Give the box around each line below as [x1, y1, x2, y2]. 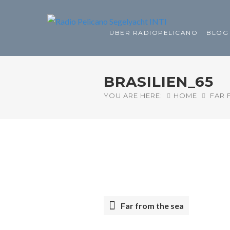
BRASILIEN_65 [104, 72, 214, 90]
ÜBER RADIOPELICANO [109, 29, 198, 37]
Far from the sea [118, 200, 184, 210]
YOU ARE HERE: [104, 91, 162, 100]
